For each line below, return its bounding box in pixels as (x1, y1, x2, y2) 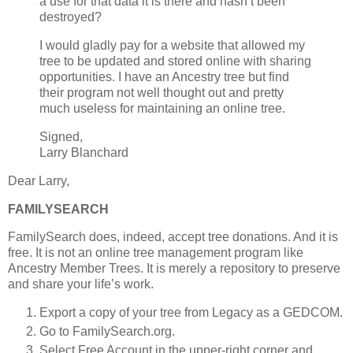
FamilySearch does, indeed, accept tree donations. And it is (8, 230, 338, 244)
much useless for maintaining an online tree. (39, 102, 285, 116)
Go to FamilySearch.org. (39, 325, 175, 339)
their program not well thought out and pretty (39, 86, 284, 100)
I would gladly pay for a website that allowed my (39, 39, 305, 53)
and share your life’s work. (8, 277, 154, 292)
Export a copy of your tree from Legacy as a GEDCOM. (39, 306, 343, 320)
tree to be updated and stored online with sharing (39, 54, 311, 69)
